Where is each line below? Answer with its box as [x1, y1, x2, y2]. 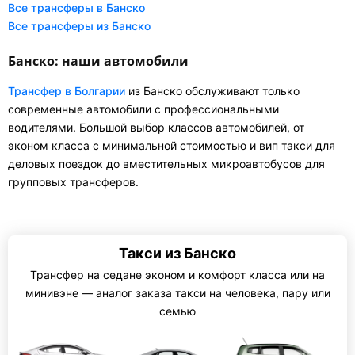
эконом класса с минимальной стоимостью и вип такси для [8, 139, 335, 152]
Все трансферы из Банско [8, 19, 151, 32]
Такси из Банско [119, 245, 236, 261]
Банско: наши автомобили [8, 52, 189, 70]
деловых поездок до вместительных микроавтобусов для [8, 157, 325, 170]
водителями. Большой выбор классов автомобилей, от [8, 120, 304, 134]
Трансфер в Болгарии [8, 84, 125, 97]
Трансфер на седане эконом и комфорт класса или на [30, 268, 325, 281]
